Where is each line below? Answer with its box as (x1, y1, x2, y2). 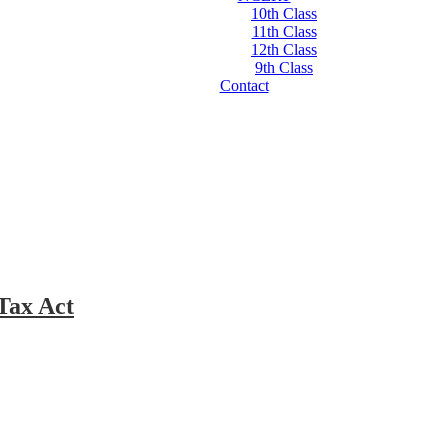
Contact (219, 77, 269, 94)
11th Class (251, 23, 317, 40)
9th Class (255, 59, 313, 76)
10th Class (251, 5, 317, 22)
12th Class (251, 41, 317, 58)
